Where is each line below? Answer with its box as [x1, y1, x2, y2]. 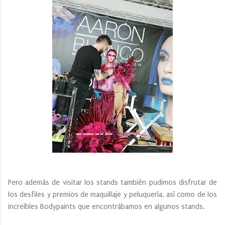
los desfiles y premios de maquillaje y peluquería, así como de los [8, 190, 217, 199]
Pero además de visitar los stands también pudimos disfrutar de [8, 178, 217, 187]
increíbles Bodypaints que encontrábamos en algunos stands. [8, 202, 207, 211]
